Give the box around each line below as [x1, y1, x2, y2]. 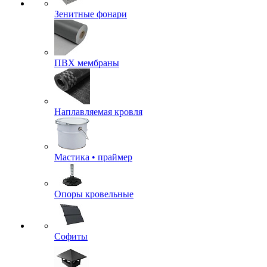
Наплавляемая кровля [54, 107, 142, 117]
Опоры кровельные [54, 189, 133, 199]
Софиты [54, 231, 88, 241]
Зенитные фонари [54, 9, 127, 19]
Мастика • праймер [54, 152, 132, 162]
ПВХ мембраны [54, 58, 119, 68]
